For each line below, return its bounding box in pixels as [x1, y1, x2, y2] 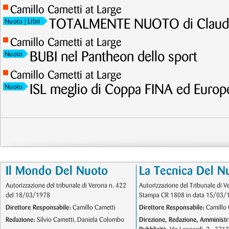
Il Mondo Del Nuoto [6, 166, 108, 177]
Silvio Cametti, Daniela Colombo [35, 217, 124, 223]
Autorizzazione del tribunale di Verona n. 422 [6, 182, 126, 189]
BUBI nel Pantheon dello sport [30, 51, 198, 64]
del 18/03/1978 [6, 192, 50, 198]
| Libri [22, 18, 42, 25]
